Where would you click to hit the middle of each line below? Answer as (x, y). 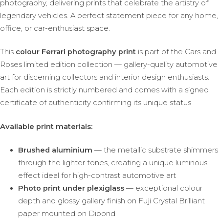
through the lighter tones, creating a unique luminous (112, 163)
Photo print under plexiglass (71, 188)
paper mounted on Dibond (66, 213)
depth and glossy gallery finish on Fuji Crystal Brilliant (111, 201)
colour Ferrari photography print (76, 52)
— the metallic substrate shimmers (155, 150)
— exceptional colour (163, 188)
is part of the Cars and (176, 52)
